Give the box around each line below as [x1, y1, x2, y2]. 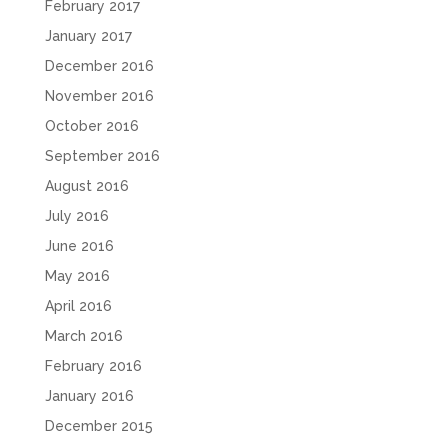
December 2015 [44, 417, 153, 434]
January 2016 [44, 387, 134, 404]
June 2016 [44, 237, 114, 254]
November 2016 [44, 87, 154, 104]
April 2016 [44, 297, 112, 314]
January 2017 [44, 27, 132, 44]
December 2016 [44, 57, 154, 74]
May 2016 [44, 267, 110, 284]
